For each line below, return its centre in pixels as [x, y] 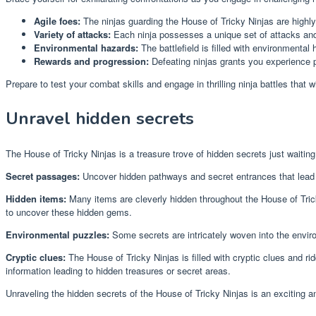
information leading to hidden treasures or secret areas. [118, 271]
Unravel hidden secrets [100, 119]
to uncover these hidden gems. [69, 212]
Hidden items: [36, 199]
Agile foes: [57, 21]
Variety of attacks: [72, 35]
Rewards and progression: [91, 61]
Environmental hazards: [86, 48]
